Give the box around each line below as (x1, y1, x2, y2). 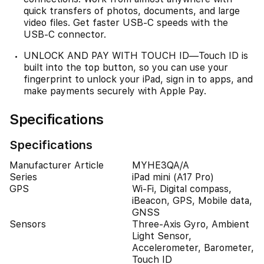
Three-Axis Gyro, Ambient (132, 219, 249, 230)
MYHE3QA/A (132, 160, 189, 171)
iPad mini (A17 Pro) (132, 171, 214, 183)
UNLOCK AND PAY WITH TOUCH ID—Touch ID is (24, 50, 248, 61)
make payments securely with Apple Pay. (24, 85, 206, 97)
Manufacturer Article (9, 160, 104, 171)
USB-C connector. (24, 29, 106, 40)
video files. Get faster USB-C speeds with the (24, 17, 228, 28)
